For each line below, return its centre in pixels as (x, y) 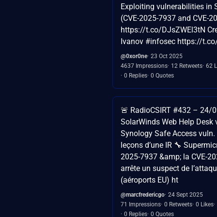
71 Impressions (141, 204)
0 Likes (205, 204)
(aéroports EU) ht (149, 180)
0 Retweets (178, 204)
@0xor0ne (134, 56)
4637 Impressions (144, 66)
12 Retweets (187, 66)
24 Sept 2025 (186, 194)
